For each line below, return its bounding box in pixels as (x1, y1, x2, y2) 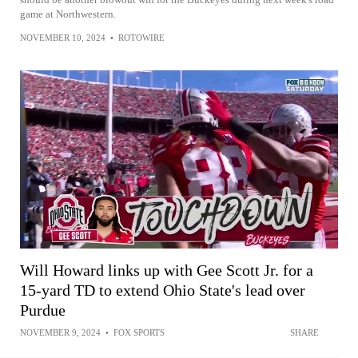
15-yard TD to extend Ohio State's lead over (20, 280, 305, 299)
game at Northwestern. (20, 8, 116, 20)
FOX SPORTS (113, 327, 165, 337)
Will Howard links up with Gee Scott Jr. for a (20, 261, 313, 279)
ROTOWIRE (118, 33, 165, 42)
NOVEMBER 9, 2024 (20, 327, 101, 337)
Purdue (20, 300, 66, 319)
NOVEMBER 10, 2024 (20, 33, 105, 42)
